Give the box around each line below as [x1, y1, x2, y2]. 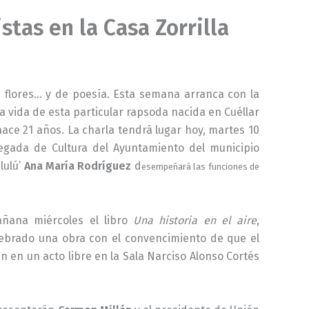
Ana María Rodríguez [23, 159, 132, 172]
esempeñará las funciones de [141, 161, 260, 172]
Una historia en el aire [133, 214, 257, 228]
